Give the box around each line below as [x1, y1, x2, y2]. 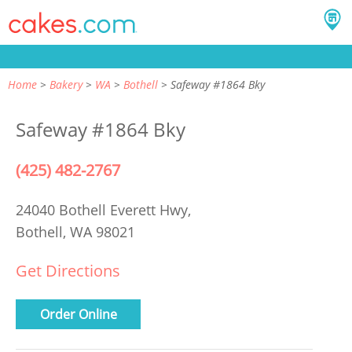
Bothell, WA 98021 [16, 222, 135, 241]
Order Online [39, 305, 117, 323]
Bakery [49, 77, 82, 92]
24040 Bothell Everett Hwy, [16, 200, 195, 219]
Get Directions [16, 260, 120, 281]
